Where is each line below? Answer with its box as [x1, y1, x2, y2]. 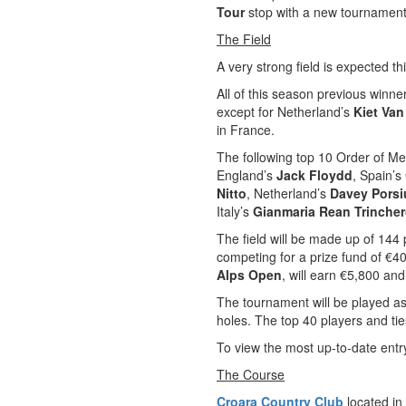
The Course [217, 365, 285, 383]
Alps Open [217, 266, 282, 284]
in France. [217, 121, 275, 139]
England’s [217, 166, 276, 184]
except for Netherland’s [217, 102, 353, 121]
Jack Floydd [276, 166, 353, 184]
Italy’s [217, 202, 253, 220]
